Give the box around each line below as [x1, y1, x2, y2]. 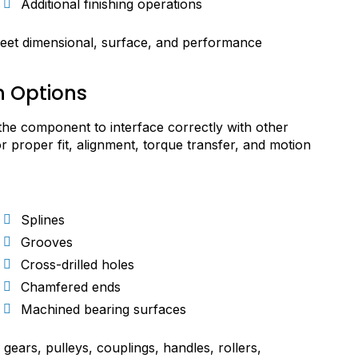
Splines [21, 212, 65, 229]
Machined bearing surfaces [21, 301, 186, 318]
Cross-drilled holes [21, 257, 134, 273]
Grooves [21, 234, 73, 251]
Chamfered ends [21, 279, 121, 296]
